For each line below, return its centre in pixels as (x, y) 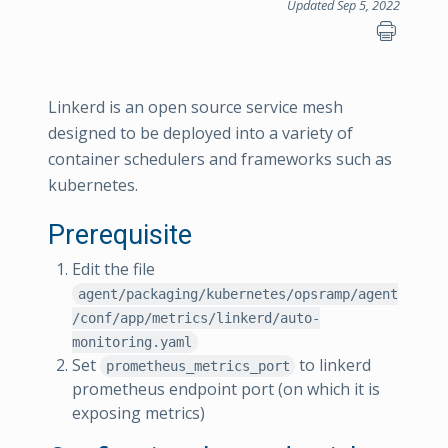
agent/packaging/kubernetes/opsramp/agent (237, 294)
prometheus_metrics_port (197, 366)
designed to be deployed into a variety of (200, 133)
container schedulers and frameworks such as (220, 159)
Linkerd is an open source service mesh (195, 107)
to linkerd (333, 365)
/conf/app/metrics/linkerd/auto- (196, 318)
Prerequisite (120, 235)
